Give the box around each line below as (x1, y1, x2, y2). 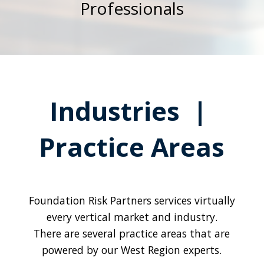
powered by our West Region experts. (42, 242, 222, 257)
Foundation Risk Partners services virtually (28, 193, 235, 207)
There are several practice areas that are (34, 226, 230, 240)
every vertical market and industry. (46, 209, 217, 224)
